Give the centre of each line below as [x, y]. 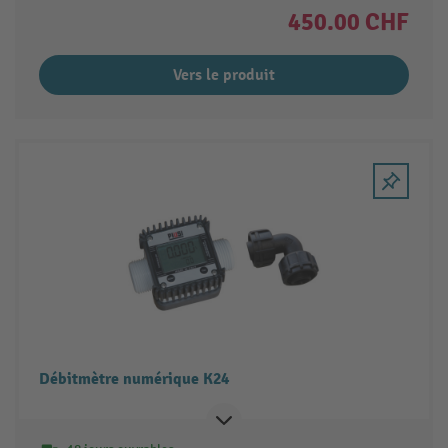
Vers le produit [224, 75]
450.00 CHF [349, 22]
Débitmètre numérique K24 [133, 379]
